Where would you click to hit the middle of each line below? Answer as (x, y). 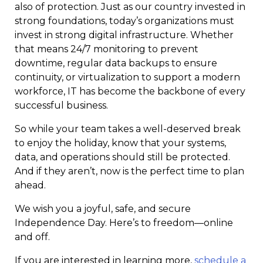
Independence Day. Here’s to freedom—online (124, 223)
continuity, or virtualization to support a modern (127, 77)
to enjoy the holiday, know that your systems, (120, 143)
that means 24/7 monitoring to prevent (107, 49)
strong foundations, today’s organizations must (124, 21)
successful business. (61, 105)
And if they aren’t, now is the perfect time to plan (129, 171)
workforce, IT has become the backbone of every (130, 91)
